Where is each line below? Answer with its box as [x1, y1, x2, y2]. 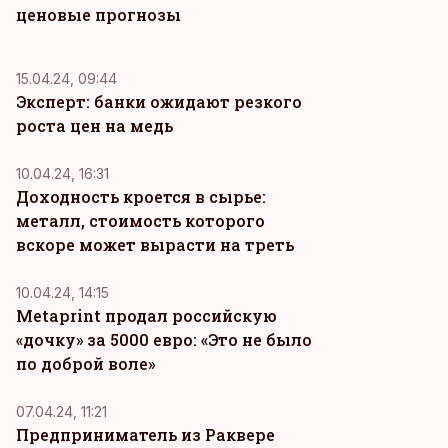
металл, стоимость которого [16, 210, 265, 231]
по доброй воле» [16, 353, 155, 374]
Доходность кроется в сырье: [16, 186, 266, 207]
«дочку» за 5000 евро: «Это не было [16, 329, 312, 350]
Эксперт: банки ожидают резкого [16, 91, 302, 112]
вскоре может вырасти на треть [16, 234, 294, 255]
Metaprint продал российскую [16, 305, 277, 326]
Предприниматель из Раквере [16, 424, 275, 445]
